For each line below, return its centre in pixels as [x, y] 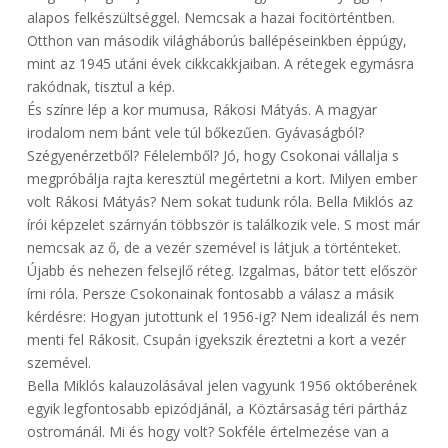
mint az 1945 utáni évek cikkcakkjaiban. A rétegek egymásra [220, 64]
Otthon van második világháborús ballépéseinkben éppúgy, [216, 41]
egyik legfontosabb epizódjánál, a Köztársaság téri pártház [216, 409]
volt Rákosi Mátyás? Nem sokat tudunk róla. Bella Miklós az [219, 202]
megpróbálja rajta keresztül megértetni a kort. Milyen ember [221, 179]
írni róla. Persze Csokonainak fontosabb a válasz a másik [210, 294]
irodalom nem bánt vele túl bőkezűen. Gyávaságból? [195, 133]
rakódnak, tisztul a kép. [100, 87]
